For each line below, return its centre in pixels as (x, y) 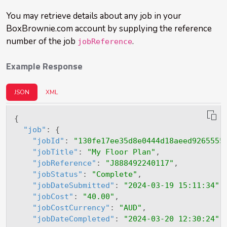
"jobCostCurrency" (71, 208)
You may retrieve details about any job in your (94, 16)
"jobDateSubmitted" (73, 186)
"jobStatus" (57, 175)
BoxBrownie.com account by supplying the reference (109, 29)
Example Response (44, 67)
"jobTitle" (55, 152)
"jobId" (48, 141)
